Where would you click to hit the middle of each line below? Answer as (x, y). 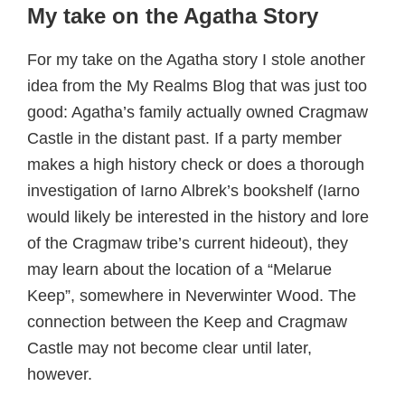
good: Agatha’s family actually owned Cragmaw (198, 112)
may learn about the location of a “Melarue (179, 269)
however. (60, 374)
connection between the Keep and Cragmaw (187, 322)
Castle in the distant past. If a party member (184, 138)
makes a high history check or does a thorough (196, 165)
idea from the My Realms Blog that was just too (197, 86)
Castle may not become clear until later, (170, 348)
